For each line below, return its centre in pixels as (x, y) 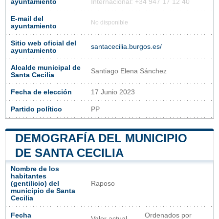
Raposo (103, 183)
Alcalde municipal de (46, 67)
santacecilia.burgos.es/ (126, 46)
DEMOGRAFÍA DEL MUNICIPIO (101, 138)
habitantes (29, 176)
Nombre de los (35, 169)
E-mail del (27, 19)
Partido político (36, 109)
